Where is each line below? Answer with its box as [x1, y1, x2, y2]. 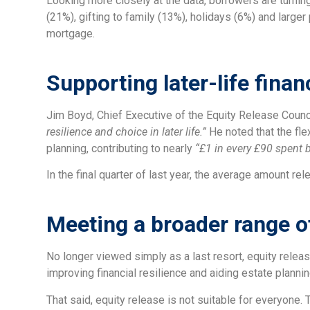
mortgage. [46, 27, 95, 41]
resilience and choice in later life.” [46, 125, 210, 139]
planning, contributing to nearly [46, 142, 196, 156]
